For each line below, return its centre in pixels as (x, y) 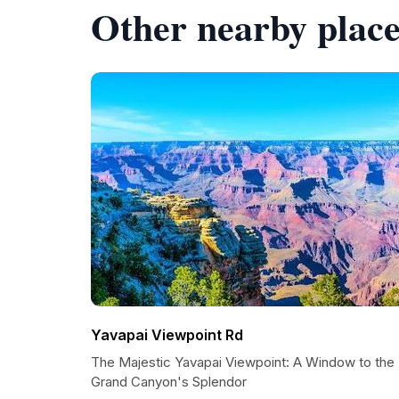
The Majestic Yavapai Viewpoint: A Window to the (243, 362)
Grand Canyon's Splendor (169, 382)
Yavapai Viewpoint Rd (167, 335)
